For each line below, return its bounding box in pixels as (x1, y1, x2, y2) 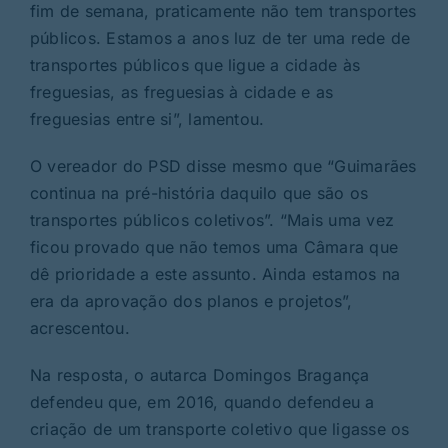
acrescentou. (29, 317, 130, 338)
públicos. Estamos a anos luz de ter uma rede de (29, 27, 411, 48)
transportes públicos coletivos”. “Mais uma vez (29, 209, 395, 230)
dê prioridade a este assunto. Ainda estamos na (29, 263, 401, 284)
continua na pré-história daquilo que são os (29, 182, 369, 203)
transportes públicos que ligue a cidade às (29, 54, 361, 75)
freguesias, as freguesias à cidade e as (29, 81, 334, 102)
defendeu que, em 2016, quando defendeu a (29, 391, 375, 412)
